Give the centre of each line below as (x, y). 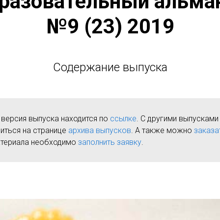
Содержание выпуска (110, 67)
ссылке (123, 119)
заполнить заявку (110, 142)
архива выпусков (100, 130)
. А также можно (163, 130)
